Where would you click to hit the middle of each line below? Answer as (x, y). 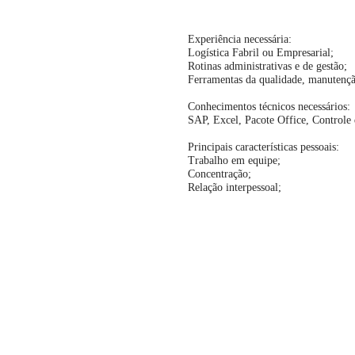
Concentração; (219, 174)
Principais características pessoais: (263, 147)
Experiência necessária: (240, 39)
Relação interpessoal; (235, 187)
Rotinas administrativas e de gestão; (267, 66)
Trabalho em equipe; (234, 160)
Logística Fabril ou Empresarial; (261, 53)
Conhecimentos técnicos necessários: (269, 107)
